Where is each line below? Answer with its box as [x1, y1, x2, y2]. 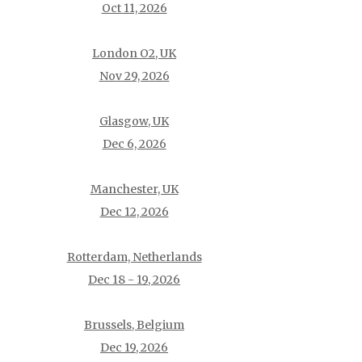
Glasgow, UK [99, 113, 169, 128]
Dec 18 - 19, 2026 [88, 271, 180, 287]
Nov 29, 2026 [99, 68, 170, 83]
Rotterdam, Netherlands [66, 249, 202, 264]
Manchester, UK [90, 181, 179, 196]
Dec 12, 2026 [99, 204, 169, 219]
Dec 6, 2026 [102, 136, 166, 151]
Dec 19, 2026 [100, 339, 168, 355]
